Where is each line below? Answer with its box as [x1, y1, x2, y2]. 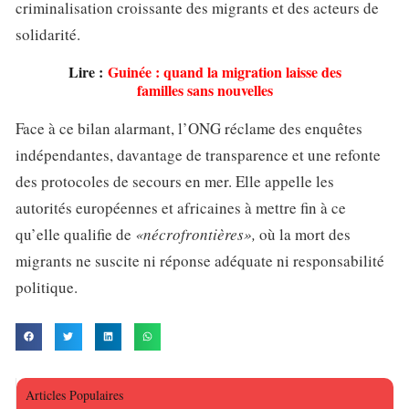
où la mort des [256, 224, 351, 246]
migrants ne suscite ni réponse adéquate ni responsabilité [16, 250, 384, 272]
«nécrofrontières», [135, 224, 256, 246]
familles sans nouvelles [136, 79, 273, 101]
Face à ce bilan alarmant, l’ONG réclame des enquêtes [16, 118, 362, 140]
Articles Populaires [26, 385, 123, 404]
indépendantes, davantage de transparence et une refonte [16, 144, 381, 166]
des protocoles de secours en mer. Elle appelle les [16, 171, 334, 193]
